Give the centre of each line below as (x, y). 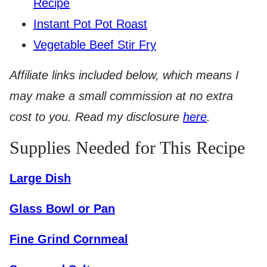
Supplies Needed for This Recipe (127, 148)
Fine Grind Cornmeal (69, 239)
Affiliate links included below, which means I (124, 75)
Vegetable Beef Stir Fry (95, 45)
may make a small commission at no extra (121, 96)
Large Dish (40, 178)
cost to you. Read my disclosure (96, 117)
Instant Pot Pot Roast (90, 24)
